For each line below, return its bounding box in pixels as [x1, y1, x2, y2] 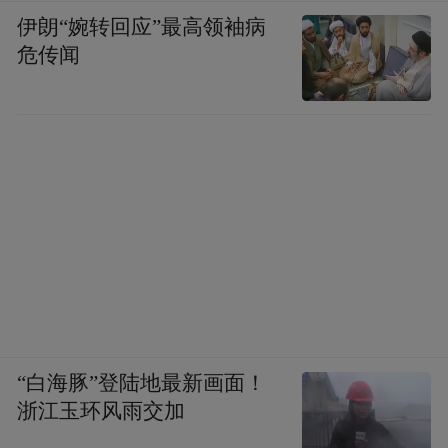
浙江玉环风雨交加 [17, 400, 186, 423]
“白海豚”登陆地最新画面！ [17, 372, 267, 395]
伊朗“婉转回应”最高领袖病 [17, 16, 267, 39]
